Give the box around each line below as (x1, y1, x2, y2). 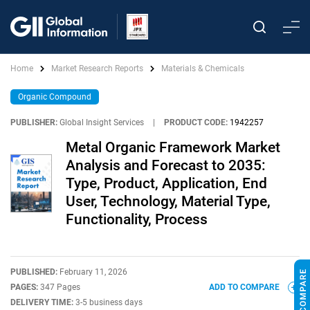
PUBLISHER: (10, 118, 57, 127)
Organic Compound (18, 92, 91, 102)
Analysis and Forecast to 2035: (66, 157, 266, 174)
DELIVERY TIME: (10, 298, 75, 307)
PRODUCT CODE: (164, 118, 228, 127)
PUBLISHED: (10, 267, 60, 277)
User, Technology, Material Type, (66, 193, 271, 210)
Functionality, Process (66, 211, 208, 228)
